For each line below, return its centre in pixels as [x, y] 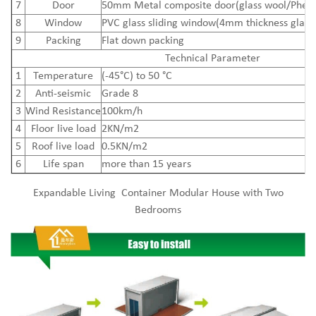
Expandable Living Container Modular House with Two [158, 193]
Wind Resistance [63, 111]
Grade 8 [120, 93]
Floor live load [63, 129]
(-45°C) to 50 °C [137, 76]
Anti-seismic [63, 93]
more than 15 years [146, 164]
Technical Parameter [212, 58]
